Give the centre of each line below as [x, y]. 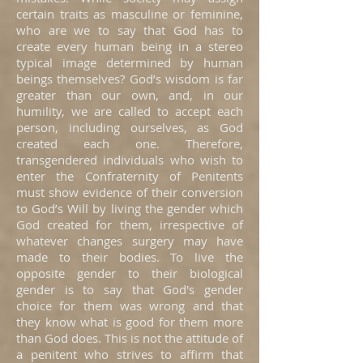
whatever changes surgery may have [130, 241]
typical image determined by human [130, 62]
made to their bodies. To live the [130, 257]
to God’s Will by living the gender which [130, 208]
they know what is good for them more [130, 322]
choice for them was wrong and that [130, 305]
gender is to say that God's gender [130, 289]
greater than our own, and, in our [130, 95]
